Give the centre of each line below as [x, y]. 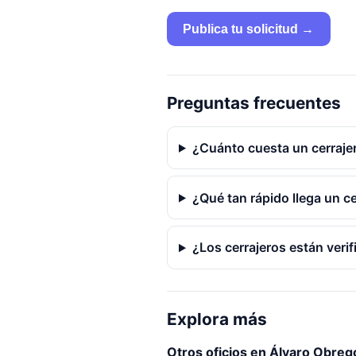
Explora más [217, 319]
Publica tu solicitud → [249, 29]
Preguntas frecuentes [253, 103]
